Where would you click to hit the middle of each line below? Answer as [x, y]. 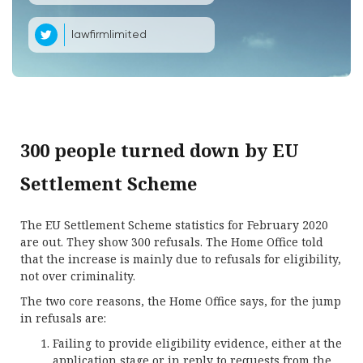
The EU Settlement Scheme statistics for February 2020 [174, 225]
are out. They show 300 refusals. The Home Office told [172, 242]
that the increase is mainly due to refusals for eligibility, [181, 259]
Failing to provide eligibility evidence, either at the [197, 343]
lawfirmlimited [109, 34]
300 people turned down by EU [160, 150]
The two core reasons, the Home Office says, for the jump [181, 301]
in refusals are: [65, 318]
